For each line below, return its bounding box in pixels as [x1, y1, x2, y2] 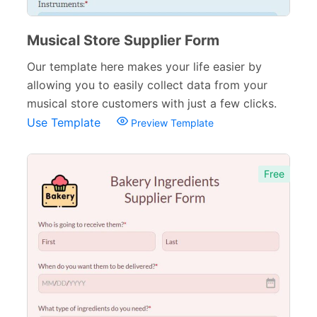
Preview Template [128, 117, 214, 129]
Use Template [27, 115, 104, 129]
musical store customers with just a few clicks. [27, 96, 277, 110]
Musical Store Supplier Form [27, 32, 219, 49]
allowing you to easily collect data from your [27, 78, 267, 92]
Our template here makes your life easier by [27, 59, 262, 74]
